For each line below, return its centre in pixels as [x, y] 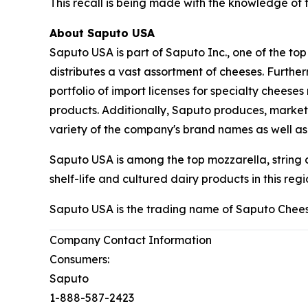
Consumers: [79, 259]
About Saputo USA [102, 33]
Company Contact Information [131, 240]
